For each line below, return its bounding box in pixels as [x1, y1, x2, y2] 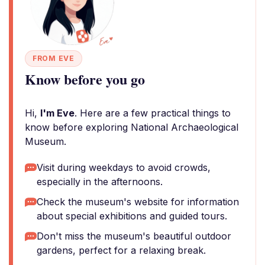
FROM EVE [33, 54, 75, 63]
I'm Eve [40, 107, 75, 119]
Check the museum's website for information [37, 196, 239, 208]
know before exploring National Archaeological [25, 121, 238, 133]
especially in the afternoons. [37, 176, 163, 188]
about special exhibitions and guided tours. [37, 210, 227, 222]
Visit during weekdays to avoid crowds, [37, 161, 211, 173]
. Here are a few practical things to [75, 107, 231, 119]
